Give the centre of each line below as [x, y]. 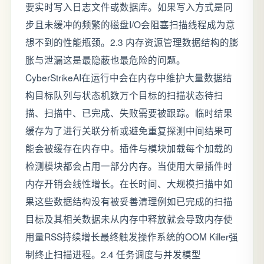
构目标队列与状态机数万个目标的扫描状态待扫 [124, 95]
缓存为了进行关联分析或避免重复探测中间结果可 [129, 130]
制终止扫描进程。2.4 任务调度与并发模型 [113, 254]
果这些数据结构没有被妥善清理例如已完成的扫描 [129, 201]
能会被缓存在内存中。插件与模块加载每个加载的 [129, 148]
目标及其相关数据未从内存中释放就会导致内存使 [129, 219]
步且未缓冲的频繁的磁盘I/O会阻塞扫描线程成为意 [130, 24]
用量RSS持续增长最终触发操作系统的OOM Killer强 [132, 236]
